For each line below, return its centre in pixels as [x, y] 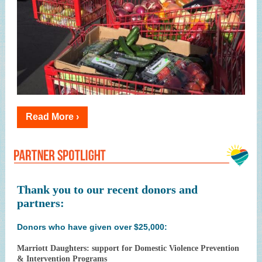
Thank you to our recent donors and [107, 189]
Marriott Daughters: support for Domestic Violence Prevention [128, 248]
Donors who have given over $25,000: [92, 227]
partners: [41, 203]
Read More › [52, 117]
